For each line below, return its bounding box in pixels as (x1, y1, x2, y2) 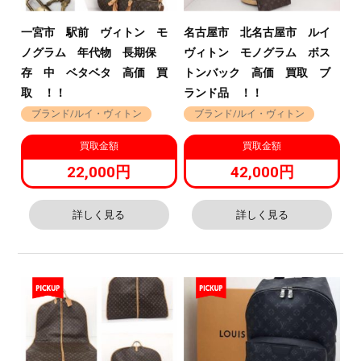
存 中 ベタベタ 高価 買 (21, 66, 168, 81)
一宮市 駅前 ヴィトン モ (21, 26, 168, 40)
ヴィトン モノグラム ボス (184, 46, 331, 60)
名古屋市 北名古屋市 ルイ (184, 26, 331, 40)
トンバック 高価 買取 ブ (184, 66, 331, 81)
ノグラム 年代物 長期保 (21, 46, 157, 60)
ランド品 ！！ (184, 86, 263, 101)
